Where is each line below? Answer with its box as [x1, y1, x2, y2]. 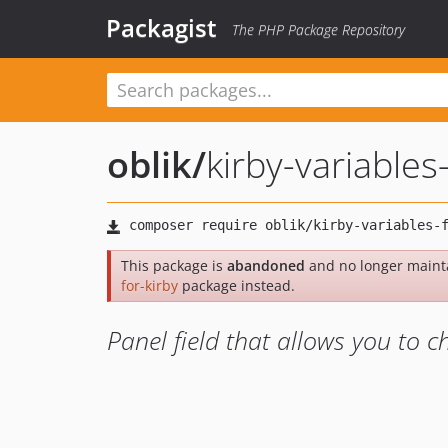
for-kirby [121, 276, 178, 295]
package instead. [178, 276, 295, 295]
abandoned [227, 256, 305, 275]
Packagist [106, 11, 217, 44]
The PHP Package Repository [232, 20, 405, 39]
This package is [121, 256, 227, 275]
